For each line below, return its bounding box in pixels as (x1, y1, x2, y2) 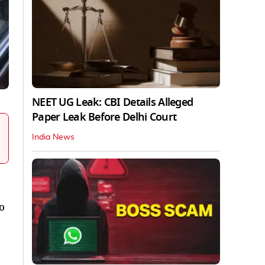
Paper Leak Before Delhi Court (32, 109, 177, 125)
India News (32, 132, 75, 141)
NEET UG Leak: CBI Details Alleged (32, 94, 193, 110)
